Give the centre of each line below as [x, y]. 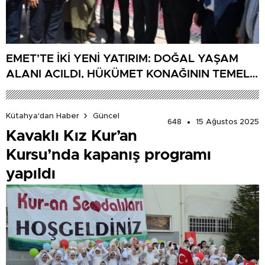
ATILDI [24, 89]
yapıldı [31, 174]
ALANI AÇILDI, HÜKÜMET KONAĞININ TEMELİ [129, 74]
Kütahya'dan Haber [43, 116]
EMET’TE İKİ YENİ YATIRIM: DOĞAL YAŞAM [122, 59]
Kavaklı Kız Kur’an [72, 136]
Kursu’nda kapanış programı [109, 155]
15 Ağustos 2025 [227, 122]
